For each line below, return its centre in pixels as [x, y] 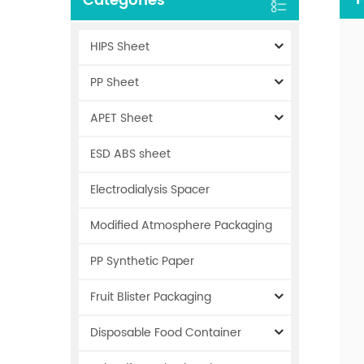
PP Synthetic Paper [142, 261]
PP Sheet [115, 82]
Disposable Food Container [166, 332]
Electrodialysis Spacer [150, 189]
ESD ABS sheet [130, 154]
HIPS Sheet [120, 46]
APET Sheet [121, 118]
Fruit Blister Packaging [151, 297]
